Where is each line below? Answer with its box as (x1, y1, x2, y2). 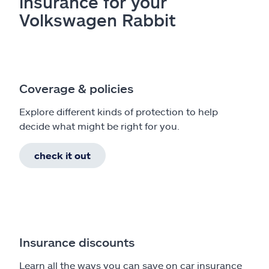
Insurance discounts (19, 234, 134, 249)
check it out (34, 149, 91, 161)
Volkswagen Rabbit (19, 9, 176, 30)
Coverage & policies (19, 80, 133, 95)
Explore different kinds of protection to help (19, 105, 218, 117)
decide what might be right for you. (19, 119, 180, 131)
